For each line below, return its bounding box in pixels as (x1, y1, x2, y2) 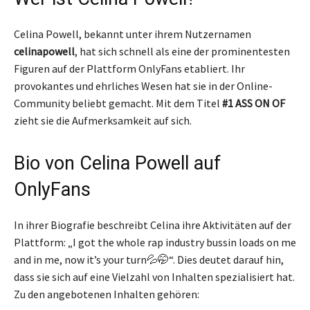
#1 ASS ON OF (222, 95, 285, 110)
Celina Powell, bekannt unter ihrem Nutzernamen (14, 26, 251, 41)
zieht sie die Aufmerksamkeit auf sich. (14, 113, 192, 127)
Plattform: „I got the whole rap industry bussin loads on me (14, 235, 296, 249)
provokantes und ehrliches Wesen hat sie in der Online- (14, 78, 273, 93)
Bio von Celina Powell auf (14, 152, 221, 174)
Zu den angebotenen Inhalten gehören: (14, 286, 199, 301)
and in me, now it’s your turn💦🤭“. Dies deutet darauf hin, (14, 252, 284, 266)
